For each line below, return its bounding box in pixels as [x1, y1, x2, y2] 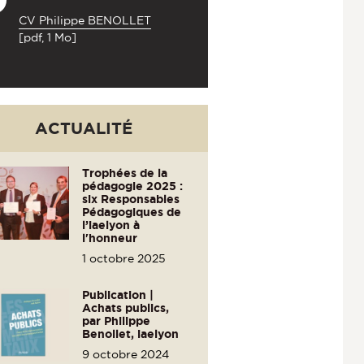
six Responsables [82, 192, 180, 206]
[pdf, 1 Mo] [18, 30, 76, 44]
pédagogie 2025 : [82, 179, 184, 193]
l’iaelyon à [82, 218, 141, 232]
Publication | [82, 288, 154, 301]
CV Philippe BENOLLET [18, 13, 151, 27]
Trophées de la [82, 166, 168, 180]
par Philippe [82, 314, 151, 327]
